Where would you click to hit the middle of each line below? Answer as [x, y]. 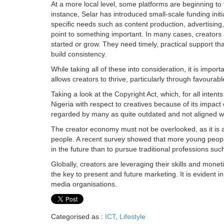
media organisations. [84, 184]
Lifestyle [132, 217]
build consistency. [79, 54]
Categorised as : [78, 217]
